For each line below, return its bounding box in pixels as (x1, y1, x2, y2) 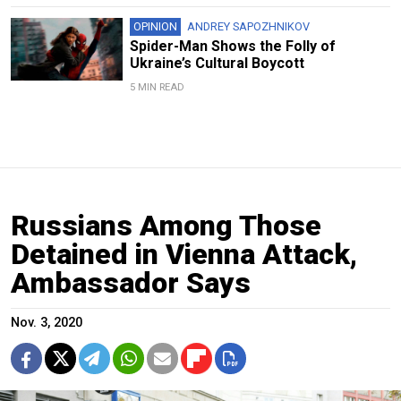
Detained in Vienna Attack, (11, 236, 357, 271)
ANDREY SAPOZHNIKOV (186, 19, 310, 33)
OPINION (132, 19, 177, 33)
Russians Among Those (11, 208, 321, 243)
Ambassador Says (11, 265, 251, 300)
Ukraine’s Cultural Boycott (129, 54, 304, 72)
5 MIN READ (129, 81, 184, 93)
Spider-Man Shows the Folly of (129, 37, 336, 55)
